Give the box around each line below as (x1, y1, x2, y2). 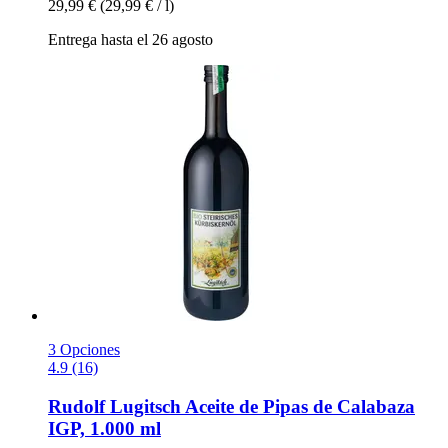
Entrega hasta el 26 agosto (48, 31, 213, 49)
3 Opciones (48, 341, 120, 359)
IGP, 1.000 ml (48, 417, 161, 439)
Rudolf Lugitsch (48, 395, 181, 417)
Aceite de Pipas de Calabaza (181, 395, 415, 417)
